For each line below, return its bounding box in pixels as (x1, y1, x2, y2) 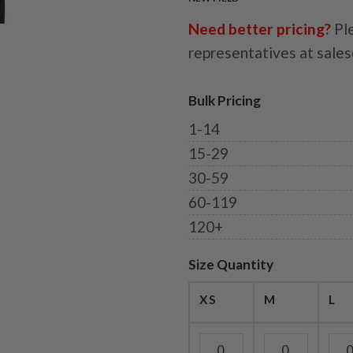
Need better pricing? (188, 20, 331, 39)
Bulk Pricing (188, 92, 261, 110)
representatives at (188, 43, 317, 62)
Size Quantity (188, 256, 273, 273)
